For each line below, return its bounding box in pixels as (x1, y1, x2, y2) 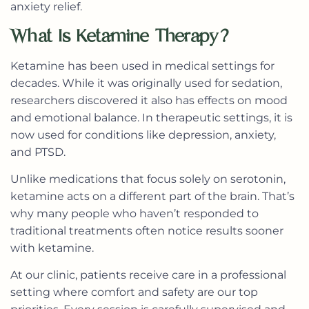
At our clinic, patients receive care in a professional (10, 268, 286, 282)
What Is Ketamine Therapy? (10, 23, 235, 48)
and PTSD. (10, 145, 66, 159)
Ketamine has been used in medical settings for (10, 59, 275, 72)
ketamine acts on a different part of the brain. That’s (10, 189, 295, 203)
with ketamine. (10, 241, 94, 255)
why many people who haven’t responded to (10, 206, 259, 220)
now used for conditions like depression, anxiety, (10, 128, 276, 141)
